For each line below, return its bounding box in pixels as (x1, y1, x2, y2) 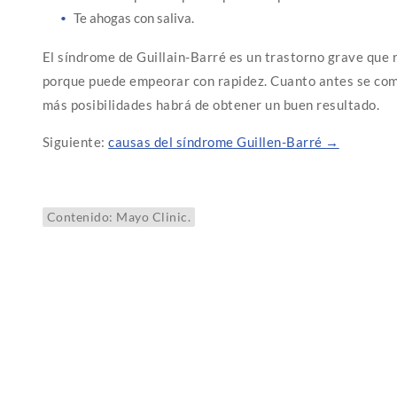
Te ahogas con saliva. (73, 10, 194, 26)
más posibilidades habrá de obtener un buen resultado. (42, 97, 380, 113)
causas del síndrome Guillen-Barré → (108, 134, 339, 150)
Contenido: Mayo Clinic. (46, 210, 191, 224)
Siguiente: (42, 134, 109, 150)
